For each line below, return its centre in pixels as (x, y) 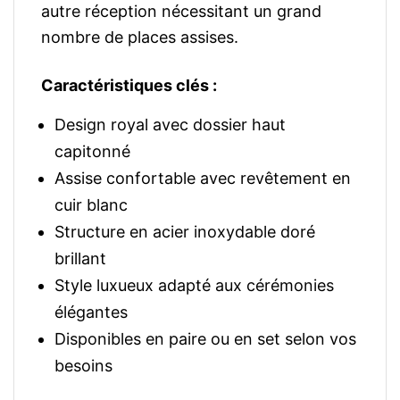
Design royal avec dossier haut (170, 125)
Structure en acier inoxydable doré (185, 232)
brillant (80, 258)
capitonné (92, 151)
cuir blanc (91, 205)
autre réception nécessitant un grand (181, 11)
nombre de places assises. (140, 37)
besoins (83, 366)
